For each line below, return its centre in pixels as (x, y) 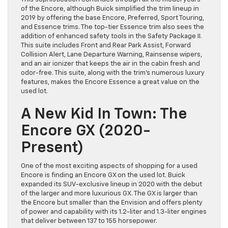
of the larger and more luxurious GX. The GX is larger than (109, 193)
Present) (52, 148)
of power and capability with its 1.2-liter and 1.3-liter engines (114, 212)
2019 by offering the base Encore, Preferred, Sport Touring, (112, 18)
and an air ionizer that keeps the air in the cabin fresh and (110, 64)
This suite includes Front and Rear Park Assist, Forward (106, 45)
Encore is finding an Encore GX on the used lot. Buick (103, 175)
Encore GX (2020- (85, 131)
